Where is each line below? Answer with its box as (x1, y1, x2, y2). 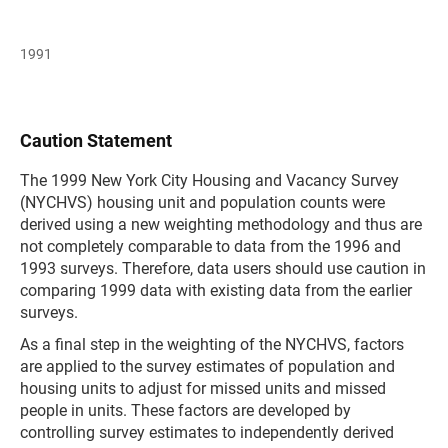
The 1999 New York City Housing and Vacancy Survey (20, 171, 399, 190)
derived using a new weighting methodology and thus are (20, 215, 422, 234)
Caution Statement (20, 130, 172, 151)
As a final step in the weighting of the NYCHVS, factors (20, 335, 404, 354)
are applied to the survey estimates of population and (20, 357, 395, 376)
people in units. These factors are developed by (20, 401, 351, 420)
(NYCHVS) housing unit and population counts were (20, 193, 385, 212)
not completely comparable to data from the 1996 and (20, 237, 401, 256)
